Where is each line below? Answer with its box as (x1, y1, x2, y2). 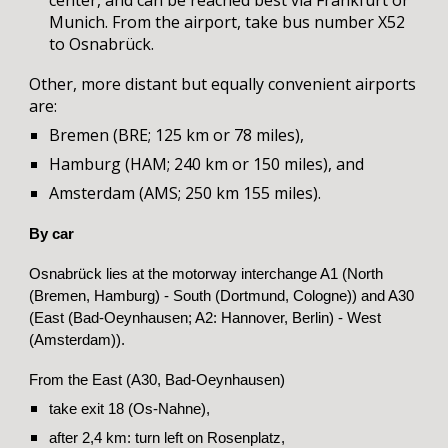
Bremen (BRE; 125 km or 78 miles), (49, 124, 309, 146)
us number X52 (292, 11, 406, 33)
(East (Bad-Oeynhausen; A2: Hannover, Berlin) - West (29, 309, 382, 326)
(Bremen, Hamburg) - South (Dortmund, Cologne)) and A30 (29, 287, 415, 304)
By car (29, 225, 75, 242)
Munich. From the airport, (49, 11, 246, 33)
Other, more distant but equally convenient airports (29, 73, 417, 95)
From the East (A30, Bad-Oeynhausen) (29, 371, 286, 388)
